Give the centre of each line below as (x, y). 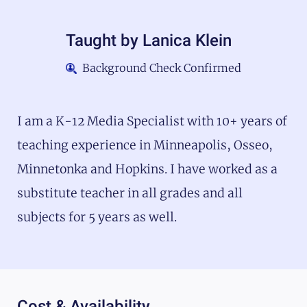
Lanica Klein (187, 41)
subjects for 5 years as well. (97, 218)
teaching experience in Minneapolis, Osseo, (145, 146)
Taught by (104, 41)
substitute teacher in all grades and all (130, 194)
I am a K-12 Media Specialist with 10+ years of (152, 122)
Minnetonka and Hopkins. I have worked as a (147, 170)
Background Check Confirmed (162, 68)
